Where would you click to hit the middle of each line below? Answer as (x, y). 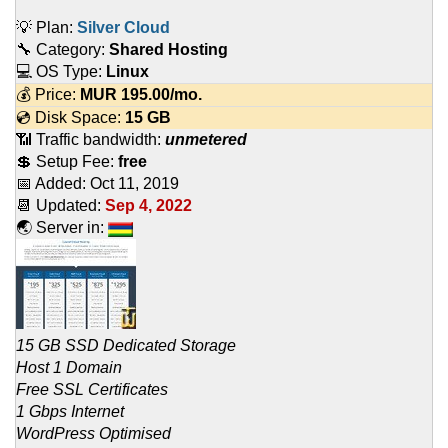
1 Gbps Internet (70, 412)
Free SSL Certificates (92, 390)
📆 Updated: (60, 206)
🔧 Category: (62, 50)
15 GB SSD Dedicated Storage (126, 346)
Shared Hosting (168, 50)
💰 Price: (48, 95)
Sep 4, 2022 (148, 206)
